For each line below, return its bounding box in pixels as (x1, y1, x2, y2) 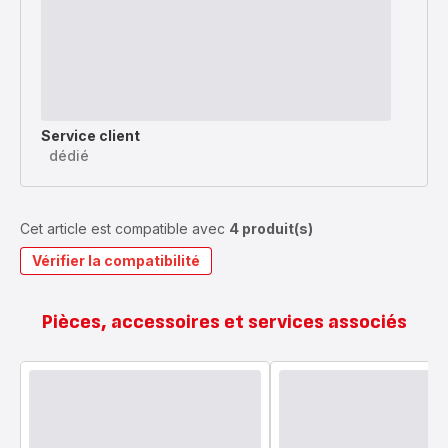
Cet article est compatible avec (20, 220, 229, 237)
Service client (41, 127, 140, 144)
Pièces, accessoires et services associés (41, 310, 407, 334)
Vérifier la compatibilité (32, 252, 200, 269)
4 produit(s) (229, 220, 313, 237)
